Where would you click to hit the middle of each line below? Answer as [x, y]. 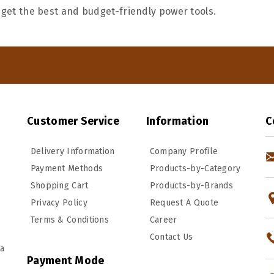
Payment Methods [65, 168]
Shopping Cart [58, 186]
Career [162, 220]
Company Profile [183, 151]
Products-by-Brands [190, 186]
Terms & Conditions [68, 220]
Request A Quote [183, 203]
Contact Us [170, 237]
